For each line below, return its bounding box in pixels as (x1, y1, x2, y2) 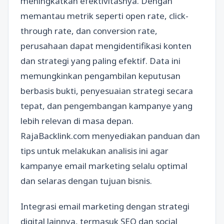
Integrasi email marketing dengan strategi (20, 200, 189, 212)
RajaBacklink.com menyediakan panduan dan (20, 129, 200, 141)
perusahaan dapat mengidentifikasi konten (20, 39, 191, 51)
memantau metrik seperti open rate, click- (20, 9, 188, 21)
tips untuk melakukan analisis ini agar (20, 144, 168, 156)
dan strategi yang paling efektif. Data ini (20, 54, 180, 66)
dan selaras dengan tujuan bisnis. (20, 174, 152, 186)
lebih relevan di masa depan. (20, 114, 133, 126)
